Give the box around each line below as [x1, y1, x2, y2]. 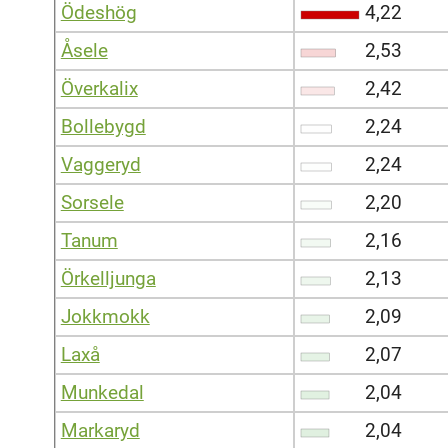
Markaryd [60, 418, 140, 442]
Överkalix [60, 76, 138, 100]
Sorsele [60, 190, 124, 214]
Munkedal [60, 380, 144, 404]
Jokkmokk [60, 304, 150, 328]
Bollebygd [60, 114, 146, 138]
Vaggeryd [60, 152, 141, 176]
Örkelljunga [60, 266, 156, 290]
